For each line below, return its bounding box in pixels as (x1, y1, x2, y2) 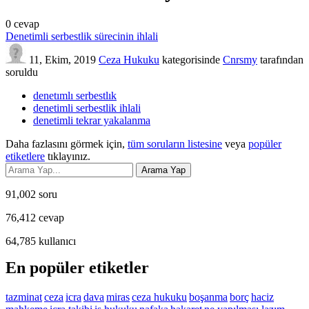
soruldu (6, 66, 38, 78)
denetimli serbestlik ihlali (33, 101, 141, 114)
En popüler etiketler (6, 258, 149, 277)
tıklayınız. (45, 150, 90, 162)
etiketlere (6, 150, 45, 162)
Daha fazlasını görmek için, (6, 137, 128, 150)
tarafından (260, 53, 303, 66)
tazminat (6, 290, 42, 303)
